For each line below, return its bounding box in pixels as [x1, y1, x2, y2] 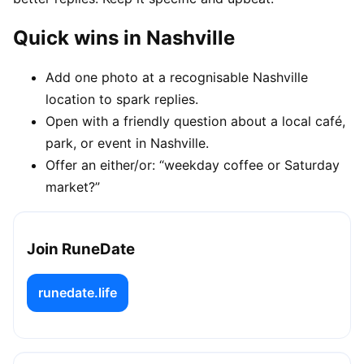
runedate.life [38, 284, 117, 301]
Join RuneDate [27, 240, 135, 259]
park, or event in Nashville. [45, 134, 209, 151]
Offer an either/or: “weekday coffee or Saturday [45, 156, 340, 173]
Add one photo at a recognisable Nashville [45, 68, 308, 85]
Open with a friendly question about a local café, [45, 112, 345, 129]
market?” [45, 178, 100, 195]
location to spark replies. [45, 90, 198, 107]
